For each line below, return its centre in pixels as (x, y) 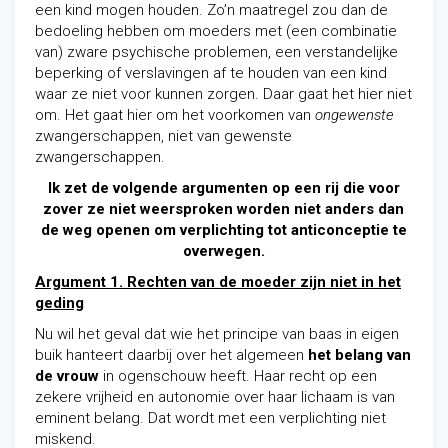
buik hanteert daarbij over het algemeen (171, 355)
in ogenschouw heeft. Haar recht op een (238, 376)
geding (59, 303)
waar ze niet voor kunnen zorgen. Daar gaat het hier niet (223, 94)
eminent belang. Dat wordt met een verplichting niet (210, 418)
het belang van (359, 355)
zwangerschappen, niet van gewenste (163, 136)
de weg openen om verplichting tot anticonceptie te (223, 230)
